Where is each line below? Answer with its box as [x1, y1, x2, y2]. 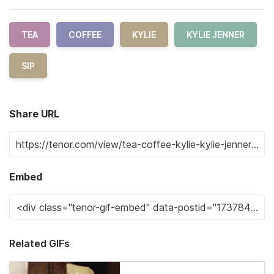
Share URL [9, 107, 59, 120]
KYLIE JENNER [187, 29, 245, 40]
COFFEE [68, 29, 102, 40]
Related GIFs [9, 237, 70, 250]
